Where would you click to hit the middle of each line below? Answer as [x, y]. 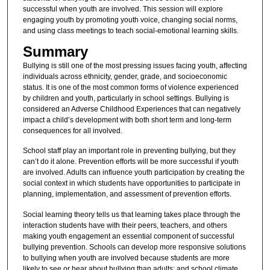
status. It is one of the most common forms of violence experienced [130, 87]
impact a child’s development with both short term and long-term [127, 120]
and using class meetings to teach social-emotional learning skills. [130, 30]
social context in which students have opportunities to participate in [131, 184]
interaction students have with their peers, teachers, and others [125, 225]
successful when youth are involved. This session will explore [123, 9]
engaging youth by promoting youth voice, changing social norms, [130, 20]
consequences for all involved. [72, 130]
